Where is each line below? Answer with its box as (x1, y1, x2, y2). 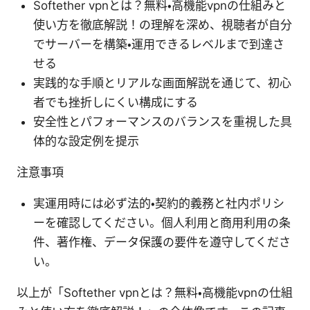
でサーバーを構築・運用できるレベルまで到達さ (33, 37, 284, 51)
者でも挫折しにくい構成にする (33, 95, 198, 109)
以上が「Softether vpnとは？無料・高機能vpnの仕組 (17, 285, 293, 300)
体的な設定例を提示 (33, 134, 139, 148)
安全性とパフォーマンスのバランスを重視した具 (33, 114, 292, 129)
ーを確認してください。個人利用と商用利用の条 (33, 215, 291, 230)
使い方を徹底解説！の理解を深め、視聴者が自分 (33, 17, 292, 32)
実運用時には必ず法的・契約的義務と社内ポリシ (33, 196, 284, 210)
